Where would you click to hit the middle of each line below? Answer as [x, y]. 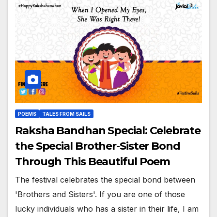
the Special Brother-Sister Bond [98, 146]
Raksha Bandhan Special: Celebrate [108, 130]
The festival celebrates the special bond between [105, 179]
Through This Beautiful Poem [93, 161]
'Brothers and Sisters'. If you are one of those [100, 194]
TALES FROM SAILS [66, 114]
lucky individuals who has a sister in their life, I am [107, 209]
